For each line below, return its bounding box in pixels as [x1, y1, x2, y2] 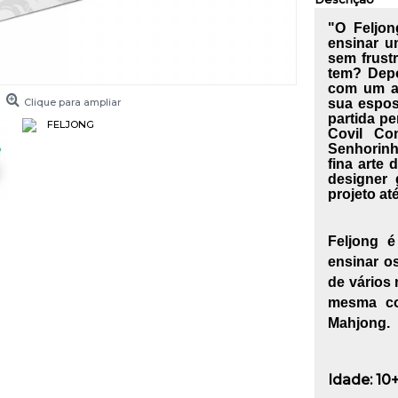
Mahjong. [328, 315, 390, 330]
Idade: [328, 371, 372, 389]
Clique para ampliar [24, 96, 121, 108]
